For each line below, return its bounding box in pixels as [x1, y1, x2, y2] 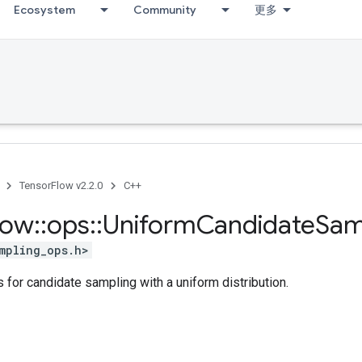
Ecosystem [14, 2, 75, 17]
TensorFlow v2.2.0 [19, 179, 103, 192]
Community [133, 2, 196, 17]
